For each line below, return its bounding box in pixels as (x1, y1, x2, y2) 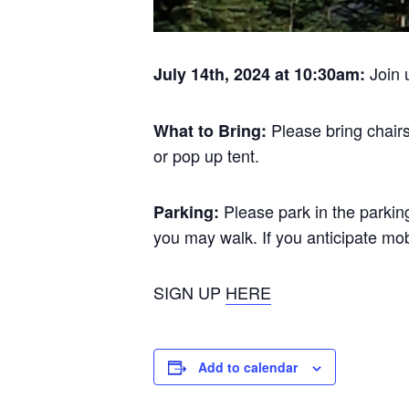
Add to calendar (198, 357, 298, 376)
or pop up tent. (153, 142, 259, 167)
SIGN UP (153, 279, 225, 304)
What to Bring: (153, 118, 271, 142)
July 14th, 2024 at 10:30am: (153, 61, 370, 86)
